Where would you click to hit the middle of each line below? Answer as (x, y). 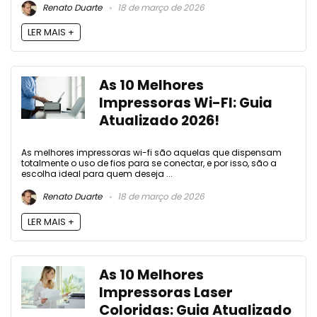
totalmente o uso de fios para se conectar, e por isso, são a (149, 163)
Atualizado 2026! (159, 121)
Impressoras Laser (166, 292)
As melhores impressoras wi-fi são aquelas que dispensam (151, 153)
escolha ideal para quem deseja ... (97, 174)
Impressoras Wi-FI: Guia (186, 103)
